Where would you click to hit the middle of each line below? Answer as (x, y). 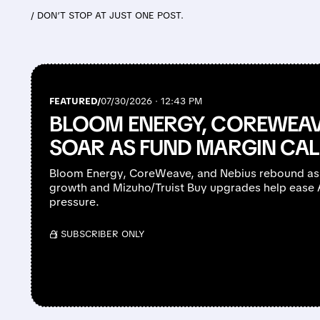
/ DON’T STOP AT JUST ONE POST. (107, 16)
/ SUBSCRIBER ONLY (100, 234)
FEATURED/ (75, 101)
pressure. (75, 201)
